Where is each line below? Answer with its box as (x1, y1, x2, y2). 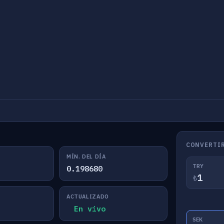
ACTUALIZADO (66, 193, 109, 200)
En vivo (73, 204, 105, 213)
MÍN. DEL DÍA (66, 153, 106, 160)
